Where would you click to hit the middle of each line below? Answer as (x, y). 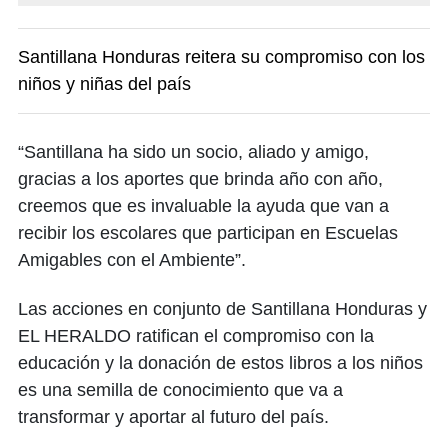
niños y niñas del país (104, 83)
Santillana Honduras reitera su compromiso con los (221, 56)
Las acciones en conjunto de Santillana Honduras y (222, 308)
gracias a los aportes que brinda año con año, (200, 178)
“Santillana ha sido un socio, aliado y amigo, (193, 151)
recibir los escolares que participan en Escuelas (208, 232)
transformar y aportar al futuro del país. (173, 416)
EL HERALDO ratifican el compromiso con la (196, 335)
